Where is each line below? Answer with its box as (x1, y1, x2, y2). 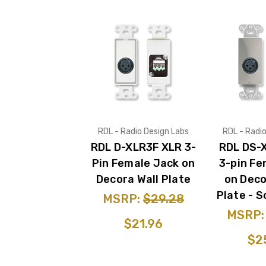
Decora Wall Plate (96, 172, 191, 186)
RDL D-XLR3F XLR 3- (90, 140, 197, 154)
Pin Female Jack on (91, 156, 195, 170)
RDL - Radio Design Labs (98, 126, 189, 137)
